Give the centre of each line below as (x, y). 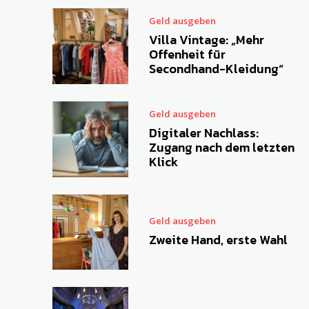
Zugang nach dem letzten (221, 147)
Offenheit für (187, 54)
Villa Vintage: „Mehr (206, 40)
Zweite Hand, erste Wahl (218, 240)
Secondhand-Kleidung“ (216, 69)
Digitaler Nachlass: (203, 132)
